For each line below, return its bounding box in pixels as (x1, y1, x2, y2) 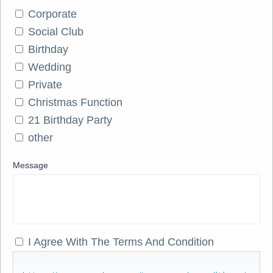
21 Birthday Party (28, 114, 112, 127)
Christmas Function (28, 96, 122, 109)
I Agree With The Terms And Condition (28, 236, 214, 249)
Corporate (28, 8, 77, 21)
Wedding (28, 61, 71, 74)
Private (28, 79, 62, 91)
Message (13, 160, 48, 171)
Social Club (28, 26, 83, 38)
